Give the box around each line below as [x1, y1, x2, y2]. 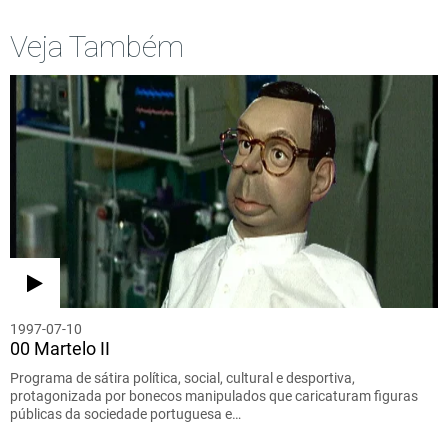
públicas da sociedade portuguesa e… [10, 405, 241, 422]
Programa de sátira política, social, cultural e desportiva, [10, 369, 355, 386]
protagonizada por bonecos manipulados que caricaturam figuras [10, 387, 418, 404]
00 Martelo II [10, 337, 110, 359]
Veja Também [10, 28, 184, 64]
